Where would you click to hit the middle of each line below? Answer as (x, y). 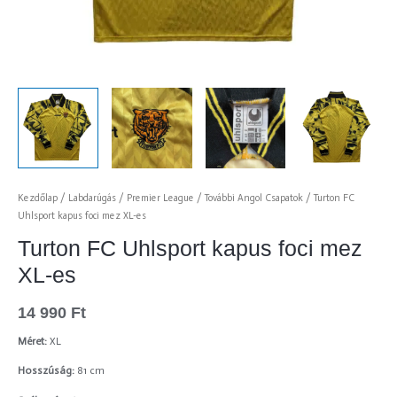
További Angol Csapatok (254, 198)
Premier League (160, 198)
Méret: (32, 341)
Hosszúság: (47, 371)
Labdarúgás (92, 198)
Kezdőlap (38, 198)
